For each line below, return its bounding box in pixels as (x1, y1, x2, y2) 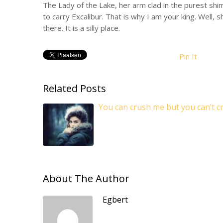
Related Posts (43, 81, 106, 95)
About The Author (43, 171, 129, 185)
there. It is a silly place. (43, 22, 120, 33)
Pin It (179, 51, 197, 61)
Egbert (103, 194, 128, 205)
